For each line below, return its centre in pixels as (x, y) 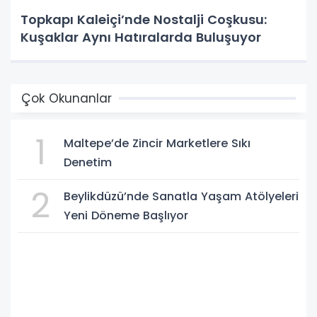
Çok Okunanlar (67, 98)
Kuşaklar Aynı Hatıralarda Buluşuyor (141, 37)
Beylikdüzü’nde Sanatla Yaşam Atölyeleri (181, 196)
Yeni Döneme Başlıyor (126, 215)
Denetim (88, 162)
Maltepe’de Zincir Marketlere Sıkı (157, 143)
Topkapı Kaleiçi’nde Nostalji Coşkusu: (144, 19)
